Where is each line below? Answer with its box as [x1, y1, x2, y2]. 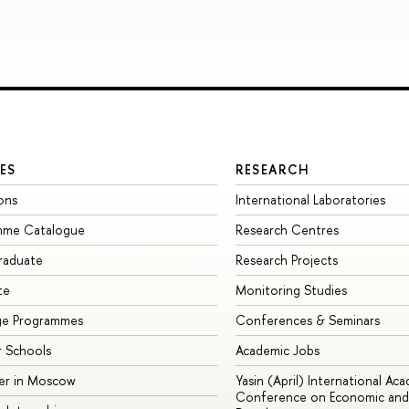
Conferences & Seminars [235, 311, 380, 330]
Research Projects [235, 251, 338, 269]
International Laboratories [235, 191, 385, 209]
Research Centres [235, 221, 339, 239]
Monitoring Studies [235, 281, 347, 299]
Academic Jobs [235, 341, 320, 360]
